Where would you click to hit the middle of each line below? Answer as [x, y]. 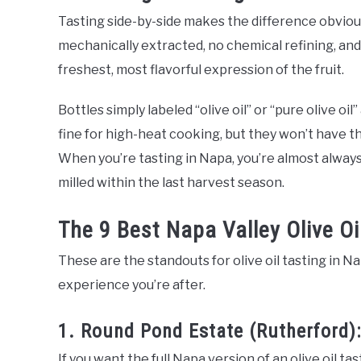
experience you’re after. [132, 285]
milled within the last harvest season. [171, 182]
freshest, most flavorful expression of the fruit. [201, 69]
